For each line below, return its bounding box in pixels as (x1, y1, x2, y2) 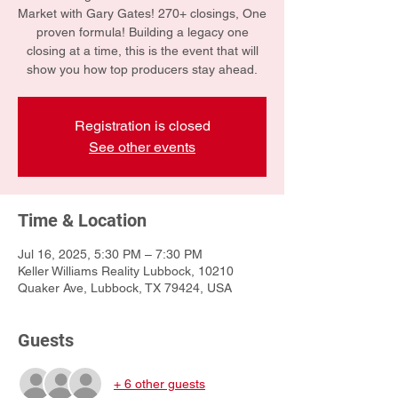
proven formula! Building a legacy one (36, 25, 249, 39)
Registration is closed (74, 117, 211, 134)
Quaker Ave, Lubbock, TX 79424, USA (18, 281, 232, 295)
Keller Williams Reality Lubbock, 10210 (18, 264, 234, 278)
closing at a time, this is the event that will (26, 44, 259, 58)
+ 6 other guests (114, 376, 205, 391)
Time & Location (18, 210, 147, 231)
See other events (89, 139, 195, 155)
